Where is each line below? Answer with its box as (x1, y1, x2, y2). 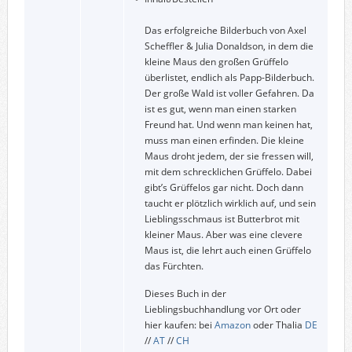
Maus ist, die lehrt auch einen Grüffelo (144, 243, 311, 257)
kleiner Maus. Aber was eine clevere (144, 227, 302, 241)
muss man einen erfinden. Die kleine (144, 133, 304, 147)
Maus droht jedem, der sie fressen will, (144, 148, 313, 163)
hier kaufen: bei (144, 317, 214, 332)
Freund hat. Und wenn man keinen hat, (144, 117, 313, 131)
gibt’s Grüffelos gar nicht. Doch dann (144, 180, 303, 194)
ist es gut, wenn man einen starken (144, 101, 296, 115)
